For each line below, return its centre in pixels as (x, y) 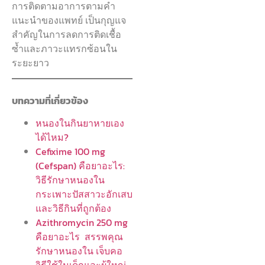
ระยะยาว (30, 62)
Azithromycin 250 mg (82, 223)
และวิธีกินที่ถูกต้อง (73, 209)
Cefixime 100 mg (70, 152)
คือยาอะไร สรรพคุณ (79, 237)
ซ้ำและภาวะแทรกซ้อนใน (64, 48)
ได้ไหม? (52, 138)
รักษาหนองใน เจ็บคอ (79, 251)
